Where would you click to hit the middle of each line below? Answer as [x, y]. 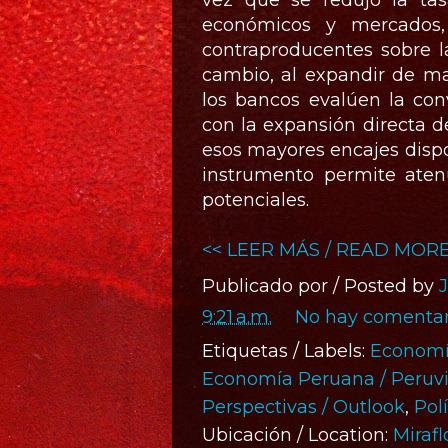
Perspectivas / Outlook [303, 407]
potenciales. [255, 200]
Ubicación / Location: [297, 435]
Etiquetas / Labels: [286, 351]
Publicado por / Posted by [320, 286]
